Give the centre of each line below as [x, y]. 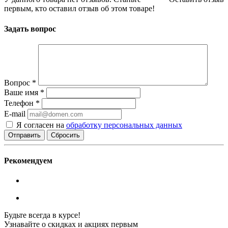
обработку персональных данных [124, 125]
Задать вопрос [30, 28]
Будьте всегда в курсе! [42, 215]
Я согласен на [41, 125]
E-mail [15, 113]
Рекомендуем [28, 161]
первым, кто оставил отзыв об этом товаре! [79, 9]
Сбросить [65, 135]
